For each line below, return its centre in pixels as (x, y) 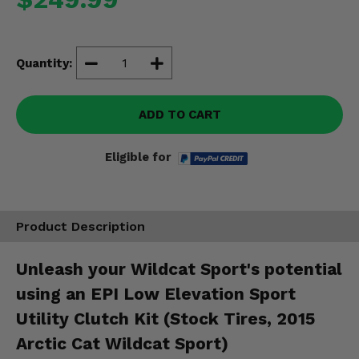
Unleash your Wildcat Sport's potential (179, 268)
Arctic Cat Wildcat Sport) (122, 343)
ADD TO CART (179, 115)
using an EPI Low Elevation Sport (156, 293)
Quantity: (44, 63)
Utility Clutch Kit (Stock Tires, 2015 (165, 318)
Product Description (81, 227)
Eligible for (138, 157)
